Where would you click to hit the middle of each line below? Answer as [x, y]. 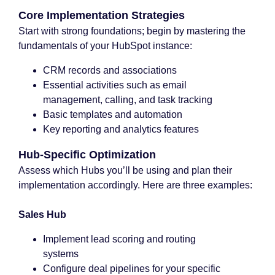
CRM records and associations [110, 70]
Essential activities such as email [115, 85]
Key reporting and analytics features [121, 129]
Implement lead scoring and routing [119, 239]
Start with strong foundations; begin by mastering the [132, 31]
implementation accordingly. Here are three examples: [135, 185]
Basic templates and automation [113, 114]
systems [61, 254]
